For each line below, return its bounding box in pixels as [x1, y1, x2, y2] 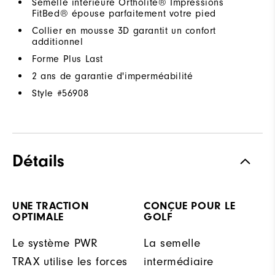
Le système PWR [12, 236, 98, 250]
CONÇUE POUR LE [144, 199, 236, 212]
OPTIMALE [12, 210, 64, 223]
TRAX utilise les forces [12, 254, 128, 268]
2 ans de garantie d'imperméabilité [32, 70, 193, 82]
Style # [32, 87, 63, 99]
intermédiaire [144, 254, 214, 268]
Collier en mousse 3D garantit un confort [32, 25, 217, 36]
